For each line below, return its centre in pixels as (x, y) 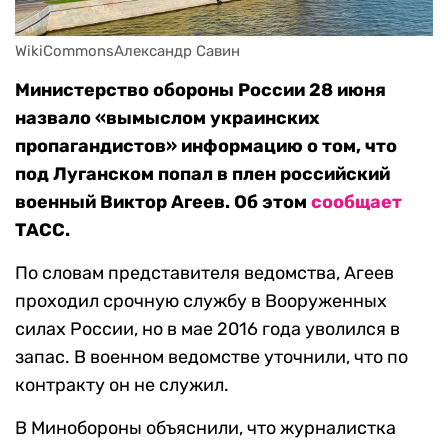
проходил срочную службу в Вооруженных (201, 301)
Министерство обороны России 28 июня (200, 90)
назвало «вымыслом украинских (167, 118)
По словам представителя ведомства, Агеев (204, 273)
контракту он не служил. (122, 385)
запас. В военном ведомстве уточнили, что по (211, 357)
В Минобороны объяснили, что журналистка (205, 428)
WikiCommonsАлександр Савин (127, 51)
